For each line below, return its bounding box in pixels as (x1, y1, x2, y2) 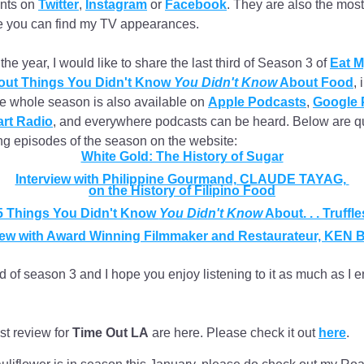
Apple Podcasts (208, 95, 306, 109)
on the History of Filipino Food (89, 184, 275, 197)
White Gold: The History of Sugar (80, 149, 284, 163)
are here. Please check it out (149, 326, 318, 340)
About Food (277, 76, 353, 89)
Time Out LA (72, 326, 149, 340)
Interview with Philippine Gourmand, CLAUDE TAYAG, (15, 172, 349, 186)
